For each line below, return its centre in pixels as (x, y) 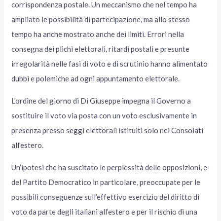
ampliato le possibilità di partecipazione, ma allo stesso (101, 19)
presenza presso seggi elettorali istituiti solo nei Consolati (108, 130)
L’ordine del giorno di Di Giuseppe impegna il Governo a (101, 100)
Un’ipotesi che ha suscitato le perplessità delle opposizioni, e (110, 167)
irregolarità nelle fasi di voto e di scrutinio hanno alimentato (110, 63)
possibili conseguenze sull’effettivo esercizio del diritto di (106, 197)
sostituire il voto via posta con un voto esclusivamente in (104, 115)
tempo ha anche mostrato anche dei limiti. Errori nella (98, 34)
